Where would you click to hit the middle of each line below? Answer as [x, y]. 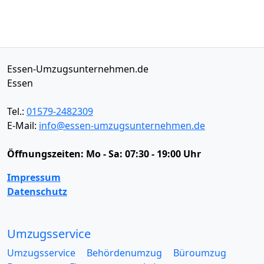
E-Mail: [23, 126]
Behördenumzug [124, 253]
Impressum [34, 177]
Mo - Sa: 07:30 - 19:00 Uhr [143, 154]
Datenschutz [37, 192]
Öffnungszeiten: [47, 154]
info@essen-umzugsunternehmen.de [122, 126]
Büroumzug [200, 253]
